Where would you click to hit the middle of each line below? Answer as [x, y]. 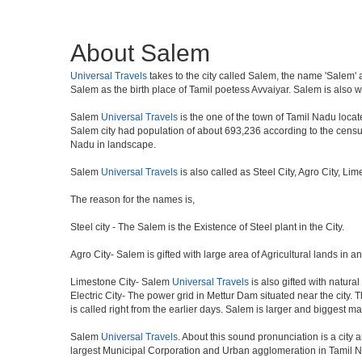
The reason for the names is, [133, 200]
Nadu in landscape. [113, 145]
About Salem [140, 53]
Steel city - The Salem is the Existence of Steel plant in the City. [207, 227]
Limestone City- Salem [121, 282]
